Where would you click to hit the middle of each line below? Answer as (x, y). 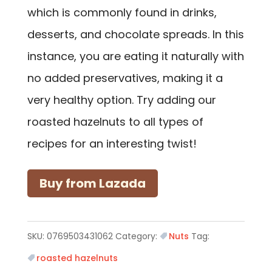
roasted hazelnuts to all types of (115, 121)
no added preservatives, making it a (125, 78)
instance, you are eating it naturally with (135, 56)
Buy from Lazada (92, 183)
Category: (137, 236)
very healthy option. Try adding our (121, 100)
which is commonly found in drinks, (122, 12)
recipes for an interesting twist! (112, 143)
